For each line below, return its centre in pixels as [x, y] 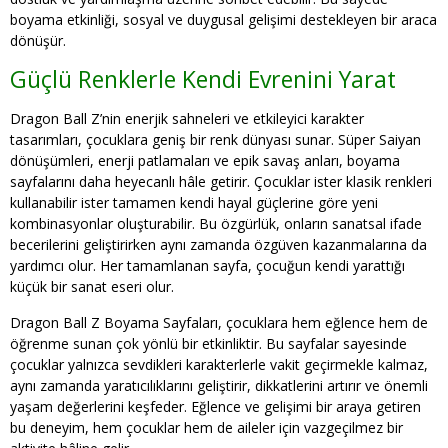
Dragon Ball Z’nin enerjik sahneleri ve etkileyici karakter [187, 118]
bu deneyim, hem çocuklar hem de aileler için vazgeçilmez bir [206, 427]
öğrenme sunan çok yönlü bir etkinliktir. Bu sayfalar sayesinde [208, 343]
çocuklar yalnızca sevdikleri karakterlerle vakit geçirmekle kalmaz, [219, 364]
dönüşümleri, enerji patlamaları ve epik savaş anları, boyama [205, 160]
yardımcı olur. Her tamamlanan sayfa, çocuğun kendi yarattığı [207, 265]
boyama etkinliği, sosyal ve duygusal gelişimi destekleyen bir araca [223, 19]
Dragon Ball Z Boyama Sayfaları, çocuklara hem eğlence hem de [219, 322]
